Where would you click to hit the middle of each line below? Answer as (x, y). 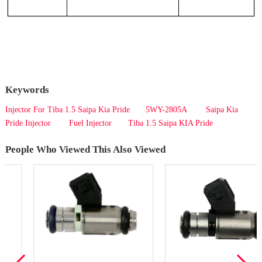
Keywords (27, 89)
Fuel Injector (91, 123)
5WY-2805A (167, 109)
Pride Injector (29, 123)
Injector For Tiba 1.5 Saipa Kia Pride (67, 109)
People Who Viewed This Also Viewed (85, 149)
